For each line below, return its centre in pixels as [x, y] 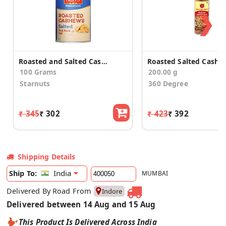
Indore [112, 191]
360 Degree [168, 84]
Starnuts [35, 84]
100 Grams [38, 72]
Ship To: [23, 174]
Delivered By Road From [50, 191]
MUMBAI [155, 174]
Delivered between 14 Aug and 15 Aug [81, 205]
